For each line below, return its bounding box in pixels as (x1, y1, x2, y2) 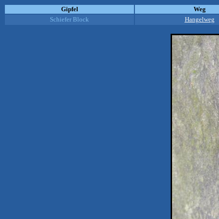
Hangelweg (184, 16, 215, 23)
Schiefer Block (50, 16, 89, 23)
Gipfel (61, 5, 78, 13)
